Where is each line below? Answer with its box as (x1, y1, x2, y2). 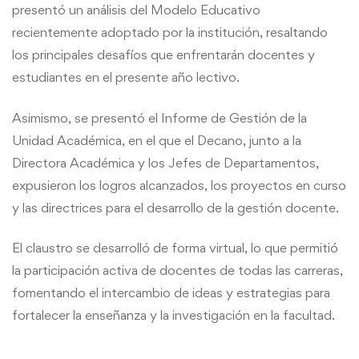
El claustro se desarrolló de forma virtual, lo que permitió (12, 240, 338, 256)
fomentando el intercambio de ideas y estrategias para (12, 284, 330, 301)
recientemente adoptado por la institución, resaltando (12, 24, 328, 41)
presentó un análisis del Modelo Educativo (12, 2, 260, 18)
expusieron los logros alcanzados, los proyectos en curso (12, 176, 346, 193)
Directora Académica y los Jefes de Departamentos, (12, 154, 319, 171)
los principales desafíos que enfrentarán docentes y (12, 46, 315, 63)
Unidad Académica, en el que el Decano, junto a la (12, 131, 301, 148)
